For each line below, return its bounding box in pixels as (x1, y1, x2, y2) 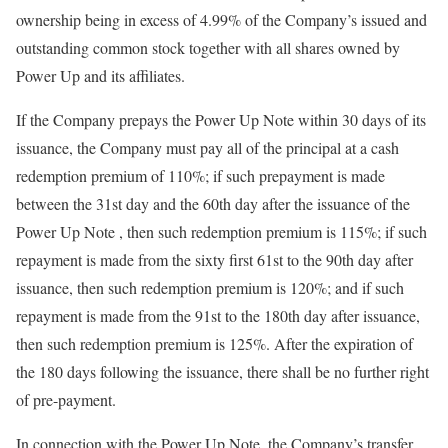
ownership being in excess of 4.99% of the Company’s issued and (16, 9, 427, 30)
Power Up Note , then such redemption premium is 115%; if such (16, 221, 427, 242)
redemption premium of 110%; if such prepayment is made (16, 165, 385, 186)
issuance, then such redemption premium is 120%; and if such (16, 277, 404, 298)
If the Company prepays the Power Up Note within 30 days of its (16, 109, 426, 130)
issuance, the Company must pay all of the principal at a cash (16, 137, 399, 158)
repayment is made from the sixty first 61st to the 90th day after (16, 249, 413, 270)
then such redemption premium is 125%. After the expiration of (16, 333, 413, 354)
